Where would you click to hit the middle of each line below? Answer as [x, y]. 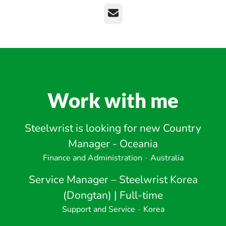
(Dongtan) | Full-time [113, 195]
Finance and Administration [92, 158]
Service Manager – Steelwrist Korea [113, 180]
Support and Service [98, 209]
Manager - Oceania [113, 144]
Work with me [113, 100]
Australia [167, 158]
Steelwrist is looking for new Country [113, 128]
